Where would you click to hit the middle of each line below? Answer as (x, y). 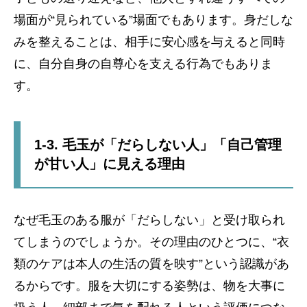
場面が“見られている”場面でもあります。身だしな (153, 20)
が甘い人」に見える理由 (110, 164)
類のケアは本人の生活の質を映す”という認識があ (151, 264)
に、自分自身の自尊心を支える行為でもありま (143, 64)
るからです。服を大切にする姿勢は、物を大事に (149, 286)
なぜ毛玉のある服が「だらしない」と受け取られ (149, 220)
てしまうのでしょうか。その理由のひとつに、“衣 (151, 242)
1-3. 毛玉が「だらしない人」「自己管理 (158, 145)
